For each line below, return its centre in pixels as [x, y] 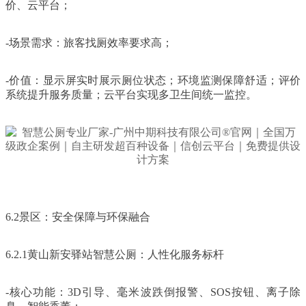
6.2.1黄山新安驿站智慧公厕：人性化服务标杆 [115, 254]
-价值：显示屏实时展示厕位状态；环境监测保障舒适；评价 [153, 80]
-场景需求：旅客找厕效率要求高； [89, 42]
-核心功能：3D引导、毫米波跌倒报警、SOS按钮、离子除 [153, 292]
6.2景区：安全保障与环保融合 [78, 217]
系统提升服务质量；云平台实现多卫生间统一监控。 [131, 94]
